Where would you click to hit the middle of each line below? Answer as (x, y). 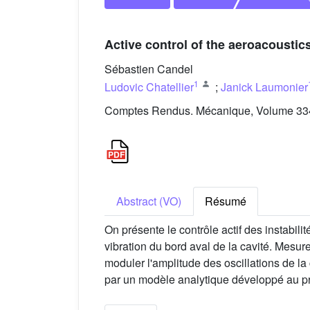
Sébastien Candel (149, 69)
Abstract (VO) (149, 201)
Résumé (226, 201)
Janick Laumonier (264, 86)
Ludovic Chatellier (149, 86)
